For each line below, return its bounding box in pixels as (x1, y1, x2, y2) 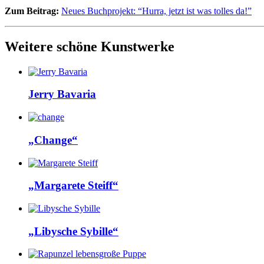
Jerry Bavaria (28, 88, 96, 101)
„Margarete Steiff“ (28, 179, 118, 192)
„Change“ (28, 133, 78, 146)
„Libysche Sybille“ (28, 225, 118, 237)
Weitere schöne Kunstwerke (5, 38, 174, 54)
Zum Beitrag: (5, 5, 59, 16)
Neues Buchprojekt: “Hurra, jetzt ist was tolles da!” (61, 5, 252, 16)
